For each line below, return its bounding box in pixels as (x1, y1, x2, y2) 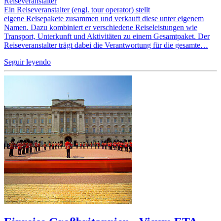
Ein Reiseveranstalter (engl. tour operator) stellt (4, 5, 150, 14)
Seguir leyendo (4, 57, 51, 66)
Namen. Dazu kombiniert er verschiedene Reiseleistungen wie (4, 23, 197, 32)
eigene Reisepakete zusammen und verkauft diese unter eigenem (4, 14, 204, 23)
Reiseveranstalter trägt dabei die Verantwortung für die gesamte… (4, 40, 208, 49)
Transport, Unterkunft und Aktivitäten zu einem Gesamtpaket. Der (4, 32, 210, 40)
